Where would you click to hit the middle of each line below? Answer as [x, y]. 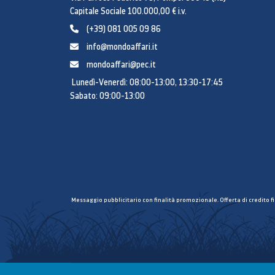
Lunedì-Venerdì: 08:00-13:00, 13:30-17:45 [146, 82]
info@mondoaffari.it [122, 47]
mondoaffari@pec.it [121, 64]
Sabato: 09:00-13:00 [107, 96]
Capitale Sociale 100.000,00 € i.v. [128, 11]
